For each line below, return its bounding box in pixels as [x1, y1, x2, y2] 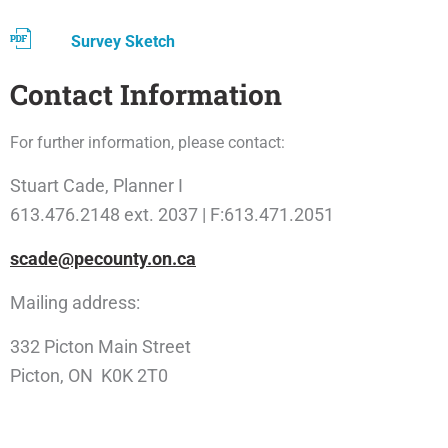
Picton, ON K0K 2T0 [10, 365, 168, 386]
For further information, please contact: [10, 133, 289, 152]
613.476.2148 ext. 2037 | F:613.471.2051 [10, 204, 334, 225]
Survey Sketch [71, 32, 176, 51]
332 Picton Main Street [10, 336, 191, 357]
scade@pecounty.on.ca [10, 248, 196, 269]
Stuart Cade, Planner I [10, 175, 183, 196]
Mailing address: [10, 292, 140, 313]
